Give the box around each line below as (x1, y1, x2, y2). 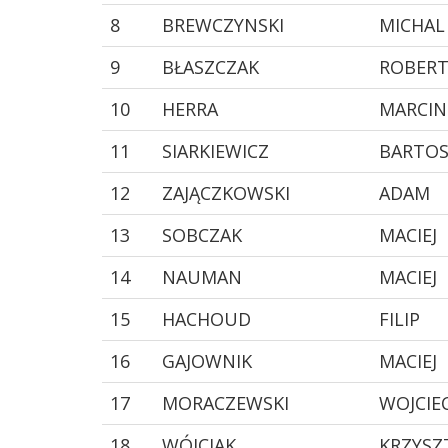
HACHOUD (162, 306, 251, 331)
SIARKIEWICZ (162, 138, 269, 163)
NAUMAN (162, 264, 242, 289)
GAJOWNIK (162, 348, 252, 373)
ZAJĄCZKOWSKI (162, 180, 290, 205)
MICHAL (379, 12, 445, 37)
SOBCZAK (162, 222, 242, 247)
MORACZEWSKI (162, 390, 289, 415)
